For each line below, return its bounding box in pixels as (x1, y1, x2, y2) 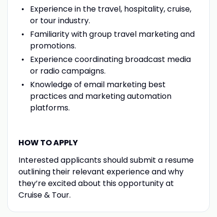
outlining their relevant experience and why (18, 166, 184, 177)
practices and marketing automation (30, 90, 171, 102)
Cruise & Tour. (18, 189, 71, 201)
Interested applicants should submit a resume (18, 154, 194, 166)
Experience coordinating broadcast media (30, 53, 191, 65)
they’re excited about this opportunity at (18, 177, 174, 189)
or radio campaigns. (30, 65, 106, 77)
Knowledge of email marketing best (30, 78, 166, 90)
